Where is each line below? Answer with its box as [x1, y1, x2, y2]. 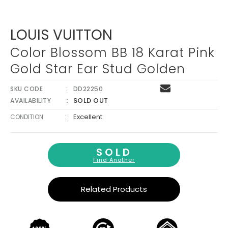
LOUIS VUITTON [10, 25, 112, 45]
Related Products [81, 184, 147, 195]
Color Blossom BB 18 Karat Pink [10, 44, 215, 62]
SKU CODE [10, 84, 43, 94]
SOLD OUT [73, 96, 108, 106]
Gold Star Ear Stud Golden [10, 60, 185, 78]
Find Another [93, 156, 135, 164]
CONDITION [10, 112, 43, 122]
